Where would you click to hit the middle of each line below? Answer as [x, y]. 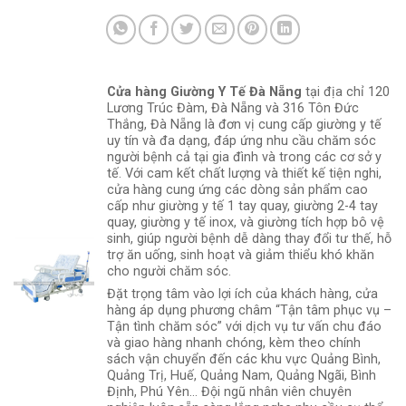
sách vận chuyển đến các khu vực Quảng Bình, [244, 359]
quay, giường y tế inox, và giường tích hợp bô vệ [246, 222]
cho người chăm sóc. [169, 271]
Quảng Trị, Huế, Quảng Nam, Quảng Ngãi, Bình [242, 375]
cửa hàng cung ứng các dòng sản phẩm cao [238, 189]
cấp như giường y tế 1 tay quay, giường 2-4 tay [243, 206]
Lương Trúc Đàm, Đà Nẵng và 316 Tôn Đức [233, 108]
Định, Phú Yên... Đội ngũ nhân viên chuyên [230, 391]
